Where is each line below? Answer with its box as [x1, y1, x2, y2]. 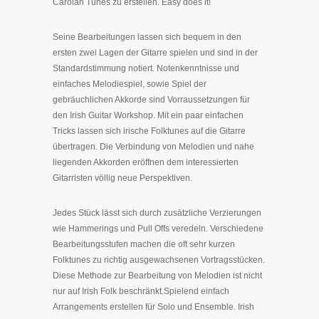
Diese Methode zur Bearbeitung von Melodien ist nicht [53, 271, 262, 281]
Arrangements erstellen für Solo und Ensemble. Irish [53, 302, 254, 312]
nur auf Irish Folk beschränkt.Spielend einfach [53, 286, 229, 296]
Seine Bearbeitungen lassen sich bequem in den [53, 32, 241, 42]
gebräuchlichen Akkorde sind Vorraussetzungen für [53, 95, 250, 105]
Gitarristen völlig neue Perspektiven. [53, 173, 192, 183]
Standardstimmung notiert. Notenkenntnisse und [53, 63, 239, 73]
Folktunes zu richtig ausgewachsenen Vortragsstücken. [53, 255, 265, 265]
